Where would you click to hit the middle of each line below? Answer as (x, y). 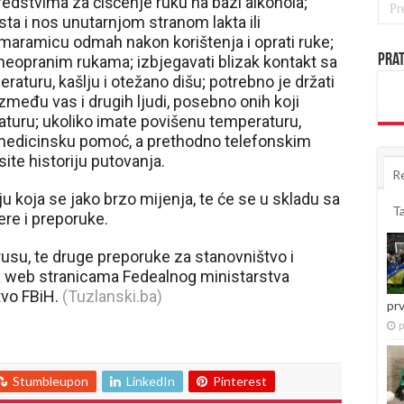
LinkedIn (151, 381)
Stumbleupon (50, 381)
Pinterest (240, 381)
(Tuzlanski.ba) (112, 296)
